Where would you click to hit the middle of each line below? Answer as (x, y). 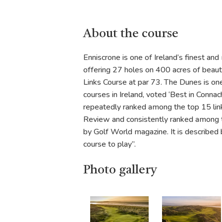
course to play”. (110, 144)
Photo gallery (120, 170)
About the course (131, 34)
